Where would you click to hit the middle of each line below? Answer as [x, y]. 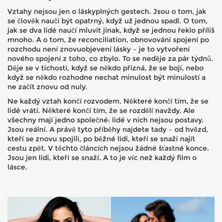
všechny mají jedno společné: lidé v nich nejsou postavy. [106, 120]
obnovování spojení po [170, 40]
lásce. [17, 167]
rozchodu [24, 49]
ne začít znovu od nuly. [47, 87]
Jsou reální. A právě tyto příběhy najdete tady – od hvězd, [108, 129]
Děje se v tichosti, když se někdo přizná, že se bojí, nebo [106, 68]
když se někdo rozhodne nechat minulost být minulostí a [107, 77]
